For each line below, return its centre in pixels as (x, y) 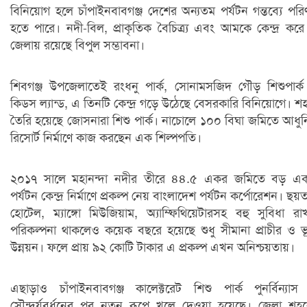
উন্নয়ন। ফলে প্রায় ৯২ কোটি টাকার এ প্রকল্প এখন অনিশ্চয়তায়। (152, 247)
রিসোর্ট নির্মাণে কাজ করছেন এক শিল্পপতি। (106, 138)
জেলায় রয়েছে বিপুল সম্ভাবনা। (77, 45)
